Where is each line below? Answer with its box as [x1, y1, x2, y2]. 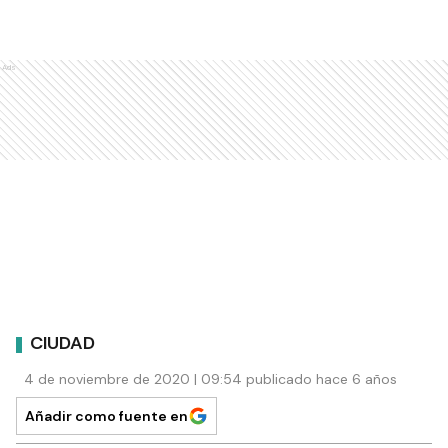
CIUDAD [30, 331, 95, 356]
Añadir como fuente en [25, 406, 188, 425]
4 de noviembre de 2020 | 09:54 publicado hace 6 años [24, 369, 397, 388]
